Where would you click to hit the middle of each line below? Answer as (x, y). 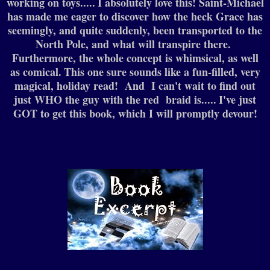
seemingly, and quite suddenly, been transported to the (135, 30)
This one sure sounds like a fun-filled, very (162, 72)
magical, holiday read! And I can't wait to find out (135, 86)
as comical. (36, 72)
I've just (237, 100)
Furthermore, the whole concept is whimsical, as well (135, 58)
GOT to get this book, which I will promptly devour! (135, 114)
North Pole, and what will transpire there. (135, 44)
